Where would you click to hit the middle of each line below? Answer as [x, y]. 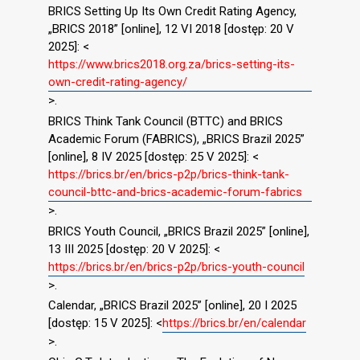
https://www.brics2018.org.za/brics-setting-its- [172, 65]
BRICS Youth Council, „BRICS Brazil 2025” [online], [179, 231]
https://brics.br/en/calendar [234, 323]
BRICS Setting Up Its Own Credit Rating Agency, [172, 12]
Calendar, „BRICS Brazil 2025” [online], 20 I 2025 [172, 306]
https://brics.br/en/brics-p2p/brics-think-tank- [169, 174]
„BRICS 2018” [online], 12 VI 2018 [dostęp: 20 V [171, 29]
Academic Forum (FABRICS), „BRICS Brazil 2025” [176, 139]
